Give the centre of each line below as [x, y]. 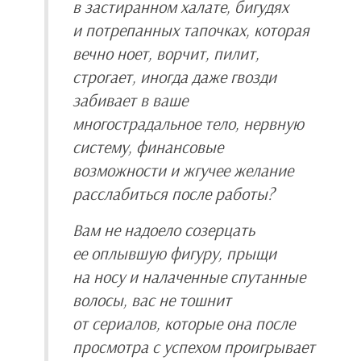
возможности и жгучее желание [183, 170]
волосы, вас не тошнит [152, 299]
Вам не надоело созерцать [164, 229]
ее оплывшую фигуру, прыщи [174, 253]
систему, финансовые [148, 146]
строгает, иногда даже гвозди [174, 76]
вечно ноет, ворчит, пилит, [166, 53]
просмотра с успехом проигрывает [194, 346]
